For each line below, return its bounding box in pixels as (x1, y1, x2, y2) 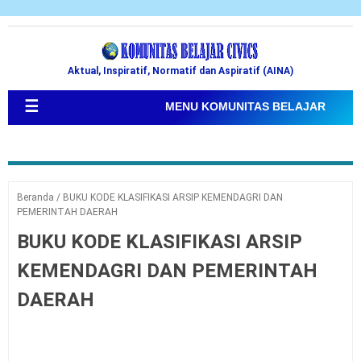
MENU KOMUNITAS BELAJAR (165, 100, 326, 113)
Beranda (17, 192, 54, 203)
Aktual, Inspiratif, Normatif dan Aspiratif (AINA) (68, 65, 293, 77)
